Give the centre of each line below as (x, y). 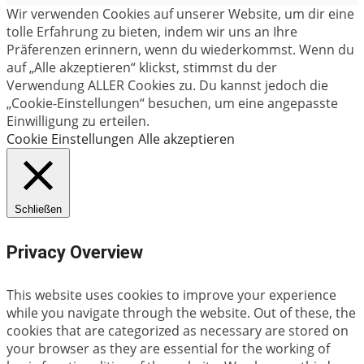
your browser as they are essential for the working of (168, 348)
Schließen (38, 210)
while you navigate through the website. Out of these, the (181, 312)
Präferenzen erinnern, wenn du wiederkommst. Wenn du (180, 50)
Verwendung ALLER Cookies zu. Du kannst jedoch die (167, 86)
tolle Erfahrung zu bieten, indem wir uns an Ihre (152, 32)
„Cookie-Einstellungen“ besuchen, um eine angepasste (172, 104)
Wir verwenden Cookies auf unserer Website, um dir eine (180, 14)
